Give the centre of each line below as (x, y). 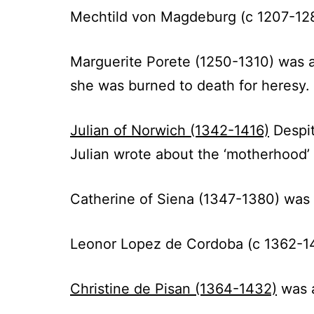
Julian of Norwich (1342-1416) (170, 130)
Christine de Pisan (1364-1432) (173, 289)
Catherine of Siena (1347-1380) (175, 199)
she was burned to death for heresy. (190, 86)
